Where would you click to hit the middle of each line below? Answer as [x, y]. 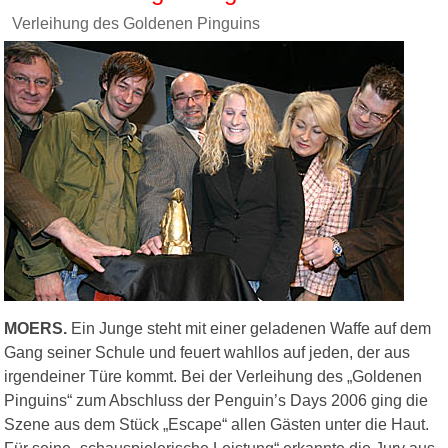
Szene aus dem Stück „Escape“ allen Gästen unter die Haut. [216, 425]
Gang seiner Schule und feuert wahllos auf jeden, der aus [207, 353]
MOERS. [35, 329]
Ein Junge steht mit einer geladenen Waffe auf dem [249, 329]
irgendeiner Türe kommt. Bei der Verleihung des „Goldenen [213, 377]
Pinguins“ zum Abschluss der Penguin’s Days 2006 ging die [216, 401]
